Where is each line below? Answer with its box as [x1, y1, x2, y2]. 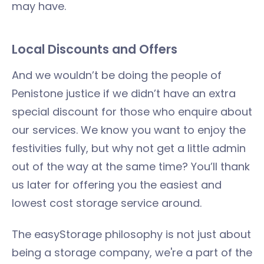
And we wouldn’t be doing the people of [12, 68, 222, 82]
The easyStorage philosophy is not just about [12, 227, 251, 242]
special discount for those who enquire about [12, 104, 252, 119]
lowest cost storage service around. [12, 196, 202, 210]
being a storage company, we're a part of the [12, 245, 252, 260]
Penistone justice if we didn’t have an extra [12, 86, 236, 101]
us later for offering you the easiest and [12, 177, 222, 192]
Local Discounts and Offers [12, 41, 177, 58]
